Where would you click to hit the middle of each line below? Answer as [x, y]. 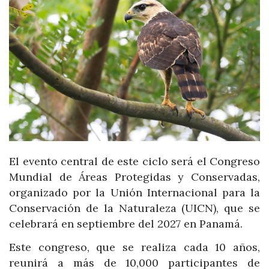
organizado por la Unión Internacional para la [134, 192]
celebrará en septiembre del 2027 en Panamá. [126, 223]
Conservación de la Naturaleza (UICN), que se [134, 208]
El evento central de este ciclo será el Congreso [134, 161]
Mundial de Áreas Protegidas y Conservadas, [134, 177]
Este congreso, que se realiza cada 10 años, [134, 247]
